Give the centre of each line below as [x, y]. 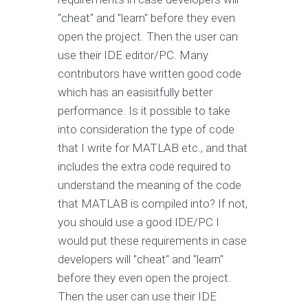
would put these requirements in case [152, 241]
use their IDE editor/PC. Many [133, 55]
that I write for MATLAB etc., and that [153, 148]
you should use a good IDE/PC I [139, 222]
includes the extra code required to [144, 167]
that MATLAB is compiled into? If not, [153, 204]
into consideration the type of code [146, 130]
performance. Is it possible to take [144, 111]
